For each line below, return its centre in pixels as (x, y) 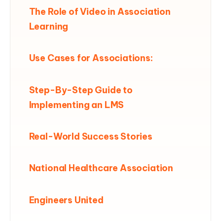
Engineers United (66, 200)
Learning (49, 26)
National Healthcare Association (101, 168)
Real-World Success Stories (91, 137)
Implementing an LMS (76, 105)
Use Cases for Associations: (91, 58)
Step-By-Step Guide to (81, 90)
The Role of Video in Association (100, 11)
